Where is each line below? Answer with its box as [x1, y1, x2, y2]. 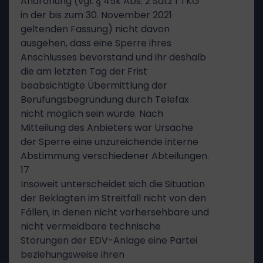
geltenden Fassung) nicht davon [21, 22, 170, 36]
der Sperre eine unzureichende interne [21, 135, 198, 149]
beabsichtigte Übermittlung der [21, 79, 167, 92]
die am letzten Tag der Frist [21, 65, 147, 78]
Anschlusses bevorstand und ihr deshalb [21, 50, 206, 64]
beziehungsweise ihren [21, 248, 124, 261]
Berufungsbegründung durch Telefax [21, 93, 189, 106]
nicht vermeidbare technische [21, 220, 161, 233]
